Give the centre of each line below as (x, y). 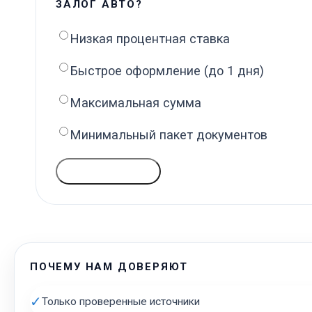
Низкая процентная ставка (150, 39)
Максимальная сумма (136, 103)
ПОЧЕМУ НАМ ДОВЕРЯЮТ (109, 267)
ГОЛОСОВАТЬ (109, 171)
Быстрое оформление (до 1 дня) (167, 71)
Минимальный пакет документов (169, 135)
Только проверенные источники (121, 302)
